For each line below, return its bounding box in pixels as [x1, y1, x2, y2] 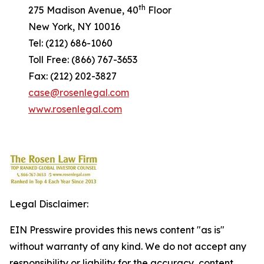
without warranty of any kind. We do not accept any [9, 240, 246, 252]
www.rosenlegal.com [28, 103, 122, 115]
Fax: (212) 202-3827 [9, 70, 117, 82]
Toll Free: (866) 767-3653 [9, 54, 137, 65]
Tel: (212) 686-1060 [9, 37, 113, 49]
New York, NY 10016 [9, 21, 120, 32]
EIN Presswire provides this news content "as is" [9, 224, 225, 236]
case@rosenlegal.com [28, 87, 129, 98]
